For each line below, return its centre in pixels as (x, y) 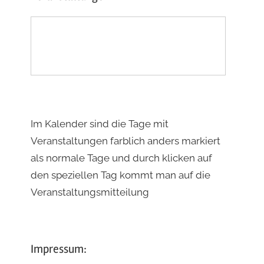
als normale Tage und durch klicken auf (121, 158)
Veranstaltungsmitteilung (90, 192)
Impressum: (59, 249)
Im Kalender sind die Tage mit (100, 123)
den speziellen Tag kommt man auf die (121, 175)
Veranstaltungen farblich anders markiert (126, 141)
